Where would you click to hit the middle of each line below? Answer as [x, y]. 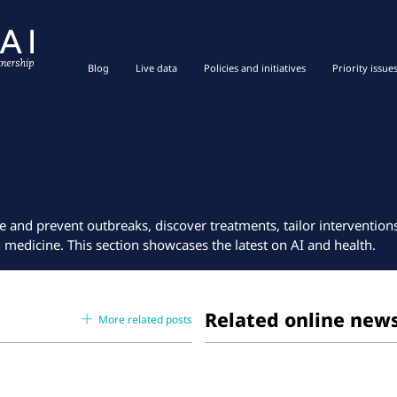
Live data [157, 68]
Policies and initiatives [255, 68]
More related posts [146, 319]
